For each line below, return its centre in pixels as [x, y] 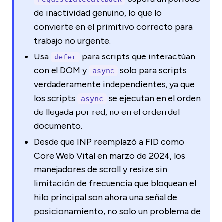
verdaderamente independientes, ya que [114, 84]
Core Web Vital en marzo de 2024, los [110, 155]
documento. [58, 126]
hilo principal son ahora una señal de [106, 197]
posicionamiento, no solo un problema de [117, 211]
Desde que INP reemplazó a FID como [109, 141]
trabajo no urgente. [72, 40]
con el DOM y [61, 70]
